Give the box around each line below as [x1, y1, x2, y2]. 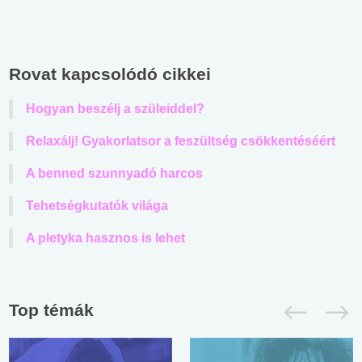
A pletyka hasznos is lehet [26, 230, 185, 245]
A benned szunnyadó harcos [26, 166, 203, 180]
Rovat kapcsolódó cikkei [9, 64, 211, 83]
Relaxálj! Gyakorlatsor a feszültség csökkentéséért [26, 133, 335, 148]
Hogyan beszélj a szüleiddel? [26, 101, 204, 116]
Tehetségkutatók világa [26, 198, 168, 213]
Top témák [9, 300, 94, 319]
